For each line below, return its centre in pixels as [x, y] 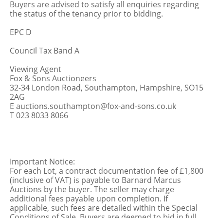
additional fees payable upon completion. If [89, 199]
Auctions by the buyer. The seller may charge [92, 189]
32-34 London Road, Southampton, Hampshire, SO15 [107, 88]
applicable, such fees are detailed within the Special [104, 208]
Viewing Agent [36, 69]
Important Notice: [42, 162]
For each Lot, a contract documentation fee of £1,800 [107, 171]
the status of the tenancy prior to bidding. [86, 14]
